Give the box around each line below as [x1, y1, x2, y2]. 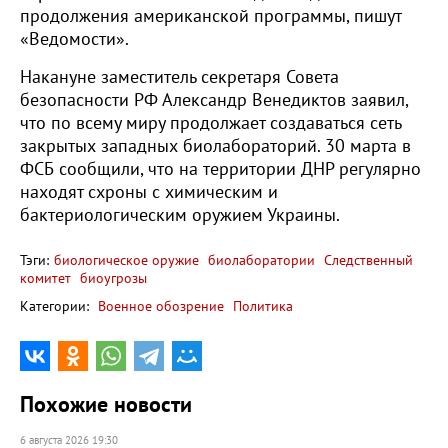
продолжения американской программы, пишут [20, 6, 401, 27]
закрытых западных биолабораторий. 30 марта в [20, 136, 411, 157]
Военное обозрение [98, 298, 224, 315]
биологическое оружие [54, 252, 199, 269]
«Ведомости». [20, 29, 129, 50]
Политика [233, 298, 293, 315]
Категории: [20, 298, 89, 315]
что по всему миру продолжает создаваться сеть [20, 113, 401, 134]
